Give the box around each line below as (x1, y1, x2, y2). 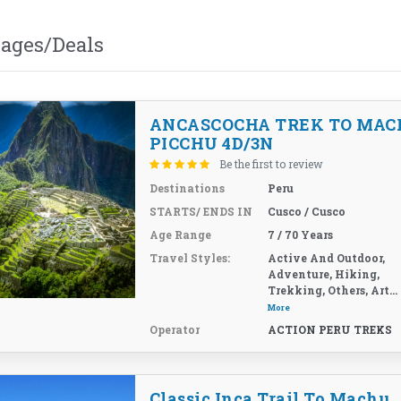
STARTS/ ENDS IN (149, 204, 252, 218)
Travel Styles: (149, 251, 230, 265)
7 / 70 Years (268, 227, 334, 242)
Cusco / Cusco (268, 204, 346, 218)
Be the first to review (218, 157, 323, 171)
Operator (149, 322, 200, 337)
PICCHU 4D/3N (149, 132, 274, 154)
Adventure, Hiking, (268, 267, 380, 281)
